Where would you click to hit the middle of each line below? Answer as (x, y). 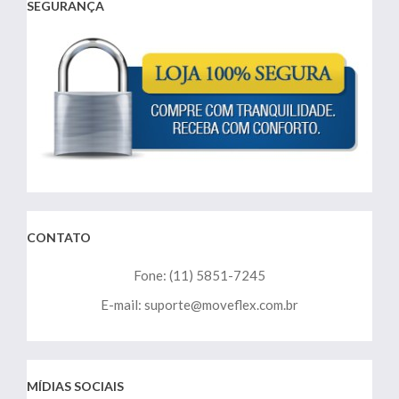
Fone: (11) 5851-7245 (199, 276)
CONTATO (59, 238)
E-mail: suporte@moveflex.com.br (199, 305)
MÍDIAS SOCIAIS (75, 387)
